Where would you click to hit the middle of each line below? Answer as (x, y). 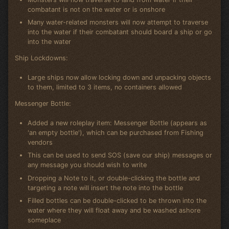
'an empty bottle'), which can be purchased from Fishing (116, 133)
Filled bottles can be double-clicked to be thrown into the (117, 201)
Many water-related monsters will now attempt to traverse (118, 22)
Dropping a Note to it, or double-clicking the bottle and (114, 178)
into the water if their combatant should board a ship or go (120, 32)
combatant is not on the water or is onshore (97, 9)
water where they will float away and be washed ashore (114, 211)
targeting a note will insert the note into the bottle (106, 188)
